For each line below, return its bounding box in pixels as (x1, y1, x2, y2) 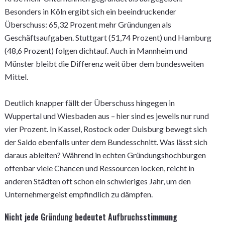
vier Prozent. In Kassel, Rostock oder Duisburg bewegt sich (4, 124, 207, 134)
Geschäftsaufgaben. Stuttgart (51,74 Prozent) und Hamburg (4, 33, 211, 42)
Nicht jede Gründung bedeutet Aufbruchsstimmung (4, 211, 177, 223)
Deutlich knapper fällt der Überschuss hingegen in (4, 98, 175, 107)
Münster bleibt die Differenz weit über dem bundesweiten (4, 59, 204, 68)
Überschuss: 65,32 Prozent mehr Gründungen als (4, 20, 171, 29)
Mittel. (4, 72, 28, 81)
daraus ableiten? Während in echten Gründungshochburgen (4, 150, 206, 160)
